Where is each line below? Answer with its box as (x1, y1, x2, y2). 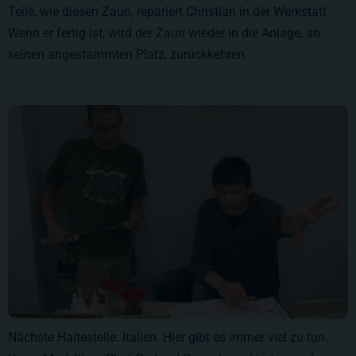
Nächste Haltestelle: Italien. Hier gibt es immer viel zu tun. (8, 329, 328, 345)
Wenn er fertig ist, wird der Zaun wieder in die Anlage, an (8, 25, 320, 41)
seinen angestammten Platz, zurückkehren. (8, 46, 248, 62)
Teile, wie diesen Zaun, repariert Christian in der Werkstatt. (8, 3, 330, 19)
